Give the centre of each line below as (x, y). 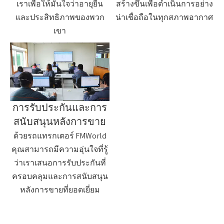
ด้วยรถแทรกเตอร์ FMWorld (60, 136)
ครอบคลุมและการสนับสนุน (60, 176)
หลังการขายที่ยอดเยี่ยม (60, 190)
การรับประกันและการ (60, 108)
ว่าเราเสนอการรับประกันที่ (60, 163)
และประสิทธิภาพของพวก (60, 17)
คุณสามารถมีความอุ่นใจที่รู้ (60, 149)
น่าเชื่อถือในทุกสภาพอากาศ (164, 17)
